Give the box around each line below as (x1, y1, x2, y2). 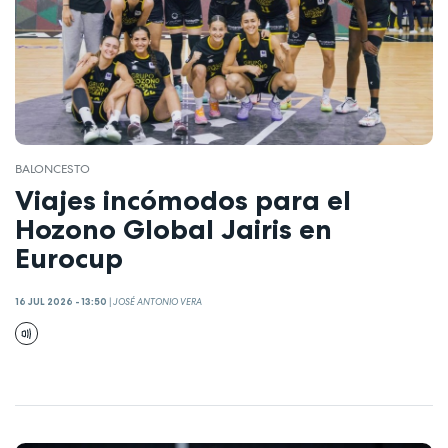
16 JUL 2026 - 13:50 (15, 296, 107, 309)
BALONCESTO (15, 161, 90, 178)
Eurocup (15, 240, 123, 275)
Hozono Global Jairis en (15, 211, 332, 246)
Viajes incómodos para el (15, 182, 351, 217)
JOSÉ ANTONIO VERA (113, 296, 202, 309)
